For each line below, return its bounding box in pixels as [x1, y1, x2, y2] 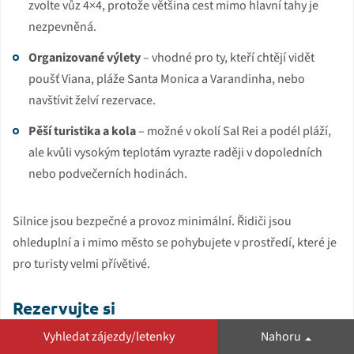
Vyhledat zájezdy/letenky [43, 328, 175, 345]
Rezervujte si [13, 296, 115, 318]
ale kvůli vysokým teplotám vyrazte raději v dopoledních [28, 143, 322, 161]
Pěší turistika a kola [28, 122, 136, 140]
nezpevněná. [28, 17, 96, 36]
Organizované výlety [28, 48, 141, 66]
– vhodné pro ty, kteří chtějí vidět [141, 48, 314, 66]
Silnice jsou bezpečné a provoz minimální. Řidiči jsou [13, 212, 292, 230]
